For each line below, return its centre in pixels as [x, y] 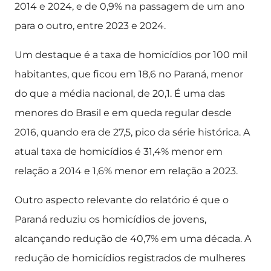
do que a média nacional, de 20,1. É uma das [120, 93]
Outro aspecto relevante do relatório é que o [122, 200]
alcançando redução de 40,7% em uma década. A [133, 239]
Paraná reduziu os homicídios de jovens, [110, 219]
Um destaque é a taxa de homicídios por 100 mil [131, 55]
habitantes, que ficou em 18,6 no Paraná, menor [129, 74]
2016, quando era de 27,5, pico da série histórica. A [132, 132]
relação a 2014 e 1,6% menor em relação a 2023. [126, 171]
